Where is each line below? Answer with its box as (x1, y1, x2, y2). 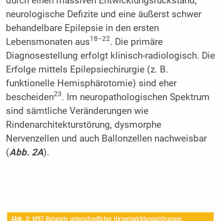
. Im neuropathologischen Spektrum (61, 91, 210, 103)
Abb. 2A (9, 147, 43, 158)
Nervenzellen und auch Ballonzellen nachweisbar (5, 133, 207, 144)
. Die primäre (110, 36, 163, 47)
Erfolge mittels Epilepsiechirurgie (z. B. (5, 64, 168, 75)
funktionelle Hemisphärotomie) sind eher (5, 77, 177, 89)
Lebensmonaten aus (5, 36, 90, 47)
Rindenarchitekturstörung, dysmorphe (5, 119, 161, 130)
